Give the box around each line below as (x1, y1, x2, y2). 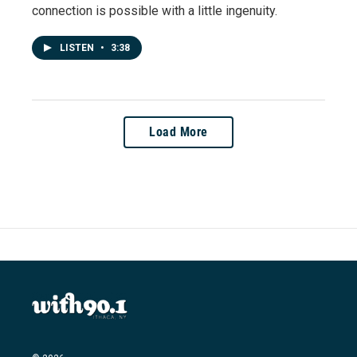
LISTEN (60, 42, 96, 54)
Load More (149, 124, 208, 140)
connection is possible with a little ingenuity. (32, 3, 277, 19)
